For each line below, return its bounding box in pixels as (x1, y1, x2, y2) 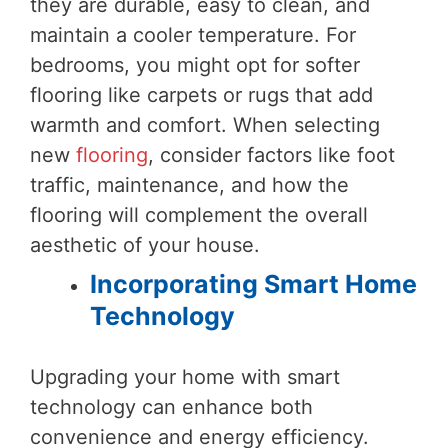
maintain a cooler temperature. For (30, 22, 356, 47)
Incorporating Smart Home (90, 268, 417, 299)
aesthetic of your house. (30, 232, 260, 257)
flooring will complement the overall (30, 202, 368, 227)
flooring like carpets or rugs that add (30, 82, 373, 107)
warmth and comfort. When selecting (30, 112, 380, 137)
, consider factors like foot (148, 142, 395, 167)
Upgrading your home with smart (30, 364, 340, 389)
